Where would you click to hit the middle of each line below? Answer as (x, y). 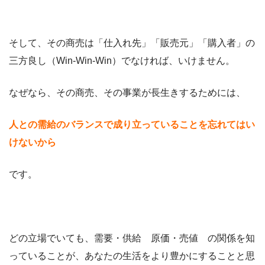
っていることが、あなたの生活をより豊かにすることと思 (132, 256)
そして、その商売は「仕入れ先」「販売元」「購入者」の (132, 43)
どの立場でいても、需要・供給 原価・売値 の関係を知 (132, 238)
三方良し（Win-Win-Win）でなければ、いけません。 (122, 61)
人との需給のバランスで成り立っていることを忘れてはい (132, 125)
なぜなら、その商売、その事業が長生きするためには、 (127, 93)
